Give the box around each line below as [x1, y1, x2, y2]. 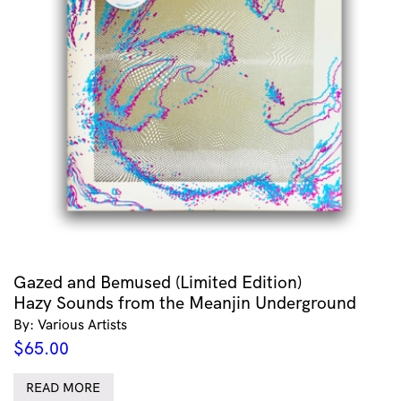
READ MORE [26, 380, 101, 397]
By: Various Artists [13, 315, 127, 333]
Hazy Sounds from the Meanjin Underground [13, 291, 356, 313]
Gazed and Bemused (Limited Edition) [13, 270, 302, 293]
